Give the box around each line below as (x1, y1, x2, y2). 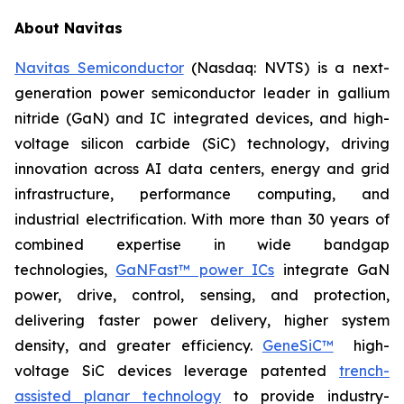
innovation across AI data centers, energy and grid (14, 160, 390, 179)
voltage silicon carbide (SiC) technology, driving (14, 134, 390, 153)
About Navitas (14, 19, 123, 38)
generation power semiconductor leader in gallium (14, 84, 390, 103)
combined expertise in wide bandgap (14, 235, 390, 254)
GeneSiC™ (262, 336, 334, 355)
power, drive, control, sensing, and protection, (14, 286, 390, 305)
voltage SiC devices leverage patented (14, 362, 339, 381)
